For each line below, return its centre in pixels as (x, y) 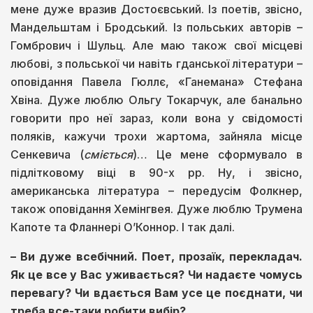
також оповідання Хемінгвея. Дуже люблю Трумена (156, 209)
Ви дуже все (59, 257)
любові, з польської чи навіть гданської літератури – (156, 64)
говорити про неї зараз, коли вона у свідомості (156, 118)
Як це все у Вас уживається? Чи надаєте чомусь (156, 275)
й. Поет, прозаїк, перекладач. (215, 257)
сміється (108, 155)
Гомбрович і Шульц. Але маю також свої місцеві (156, 46)
